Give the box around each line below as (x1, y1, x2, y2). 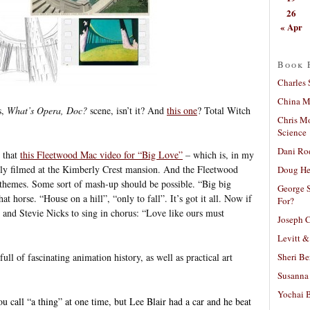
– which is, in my (183, 147, 254, 161)
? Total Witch (197, 103, 250, 117)
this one (167, 103, 197, 117)
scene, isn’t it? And (87, 103, 167, 117)
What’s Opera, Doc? (7, 103, 87, 117)
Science (277, 125, 307, 138)
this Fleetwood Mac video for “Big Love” (20, 147, 183, 161)
